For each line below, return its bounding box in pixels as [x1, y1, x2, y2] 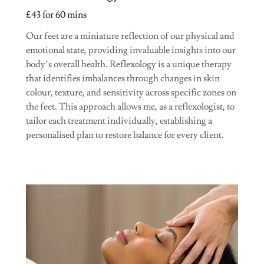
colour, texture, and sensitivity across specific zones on [26, 86, 236, 98]
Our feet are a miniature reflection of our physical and [26, 29, 235, 42]
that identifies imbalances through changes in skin [26, 72, 220, 84]
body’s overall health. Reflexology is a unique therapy [26, 58, 232, 70]
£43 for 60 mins [26, 8, 87, 21]
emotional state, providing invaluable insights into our [26, 44, 236, 56]
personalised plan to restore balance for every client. [26, 128, 224, 141]
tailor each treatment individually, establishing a [26, 114, 212, 127]
